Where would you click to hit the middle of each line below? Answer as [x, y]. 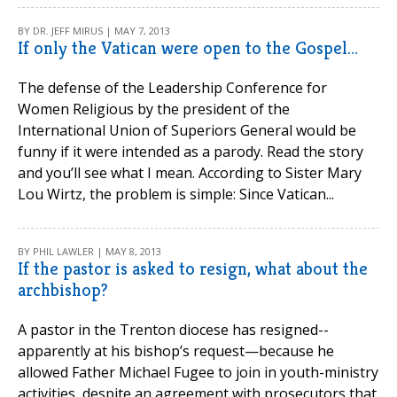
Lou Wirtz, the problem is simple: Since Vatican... [176, 194]
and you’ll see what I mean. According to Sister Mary [190, 173]
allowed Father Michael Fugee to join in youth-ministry [198, 372]
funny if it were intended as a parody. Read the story [191, 152]
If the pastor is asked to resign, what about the [193, 269]
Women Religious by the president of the [154, 109]
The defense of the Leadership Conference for [172, 88]
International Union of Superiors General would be [187, 130]
